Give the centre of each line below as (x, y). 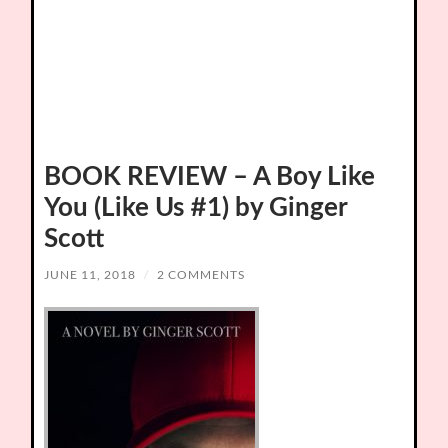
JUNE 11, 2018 (90, 274)
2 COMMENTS (201, 274)
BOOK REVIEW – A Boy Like (210, 177)
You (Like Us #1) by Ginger (196, 208)
